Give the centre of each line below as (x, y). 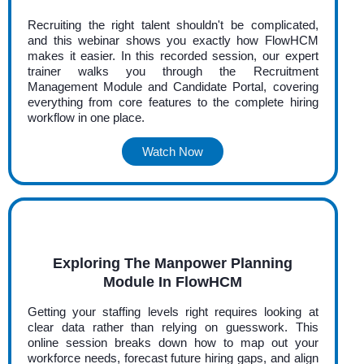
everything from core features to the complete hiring (173, 102)
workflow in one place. (86, 117)
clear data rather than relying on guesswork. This (173, 327)
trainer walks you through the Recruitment (173, 71)
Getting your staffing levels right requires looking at (173, 311)
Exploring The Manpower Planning (173, 263)
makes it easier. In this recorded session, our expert (173, 55)
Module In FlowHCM (173, 282)
